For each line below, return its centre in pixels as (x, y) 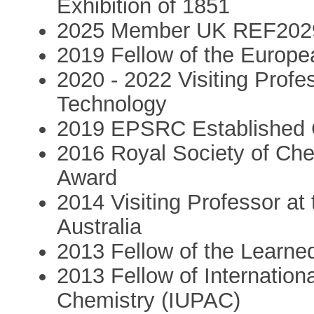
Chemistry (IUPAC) (149, 300)
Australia (100, 226)
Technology (112, 104)
